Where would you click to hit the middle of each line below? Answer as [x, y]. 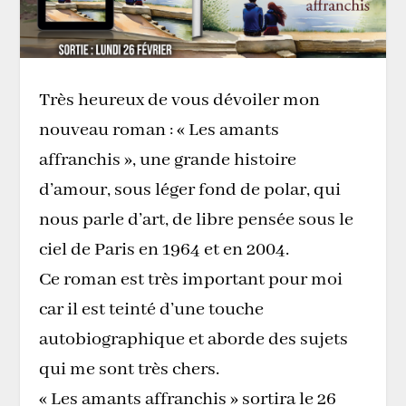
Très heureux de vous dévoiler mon [179, 100]
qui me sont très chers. [129, 369]
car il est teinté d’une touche [151, 309]
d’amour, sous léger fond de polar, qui [189, 189]
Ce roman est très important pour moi [190, 279]
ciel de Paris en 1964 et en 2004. [164, 249]
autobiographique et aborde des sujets [193, 339]
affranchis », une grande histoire [167, 159]
